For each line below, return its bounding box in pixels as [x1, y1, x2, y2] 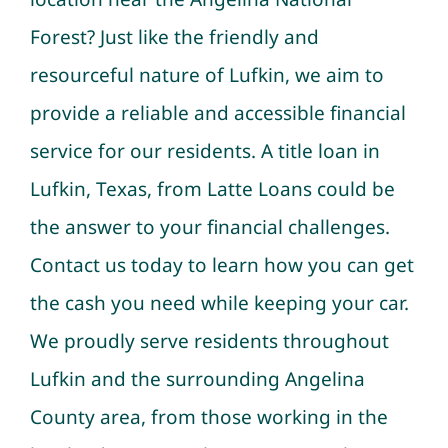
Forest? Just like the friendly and [29, 23, 319, 50]
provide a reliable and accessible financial [29, 99, 406, 126]
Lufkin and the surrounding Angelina [29, 365, 365, 392]
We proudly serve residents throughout [29, 327, 389, 354]
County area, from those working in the [29, 403, 388, 430]
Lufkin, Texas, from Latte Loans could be [29, 175, 395, 202]
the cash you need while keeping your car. [29, 289, 409, 316]
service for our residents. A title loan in [29, 137, 380, 164]
